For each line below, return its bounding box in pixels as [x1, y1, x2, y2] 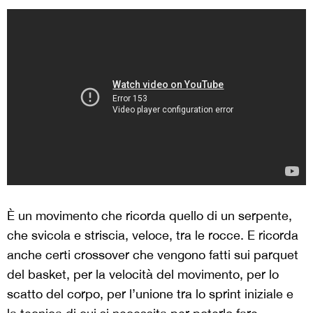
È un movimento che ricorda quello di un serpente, [7, 208, 292, 223]
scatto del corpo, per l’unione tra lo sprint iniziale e [7, 286, 293, 301]
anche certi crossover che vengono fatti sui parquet [7, 247, 298, 262]
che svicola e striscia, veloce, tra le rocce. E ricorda [7, 228, 298, 242]
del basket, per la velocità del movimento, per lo [7, 267, 279, 282]
